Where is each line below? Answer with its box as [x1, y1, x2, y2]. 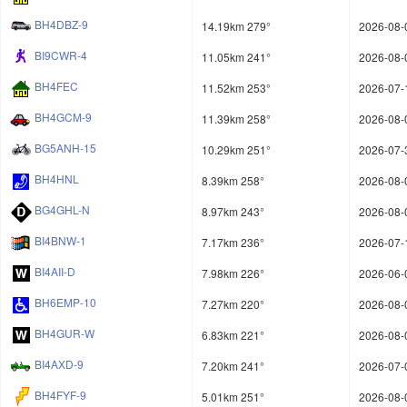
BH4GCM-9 [35, 109, 92, 125]
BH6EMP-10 [35, 294, 96, 311]
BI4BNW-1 [35, 233, 86, 249]
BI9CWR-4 [35, 47, 87, 64]
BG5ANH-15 [35, 140, 96, 156]
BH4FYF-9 [35, 387, 86, 403]
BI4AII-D [35, 263, 75, 280]
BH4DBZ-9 [35, 16, 88, 33]
